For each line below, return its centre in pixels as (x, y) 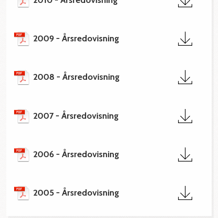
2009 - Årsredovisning (76, 39)
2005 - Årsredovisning (76, 192)
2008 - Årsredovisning (77, 77)
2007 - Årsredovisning (76, 116)
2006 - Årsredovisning (76, 154)
